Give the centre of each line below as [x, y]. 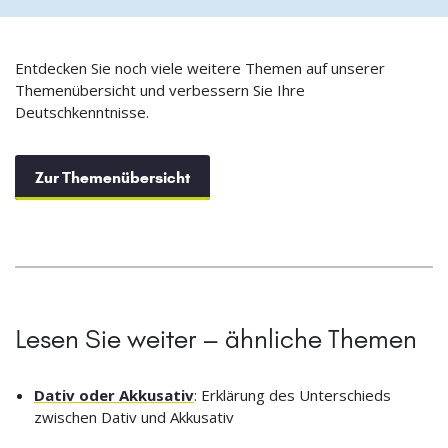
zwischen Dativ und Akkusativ [133, 417]
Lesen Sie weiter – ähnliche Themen [216, 339]
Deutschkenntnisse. [82, 112]
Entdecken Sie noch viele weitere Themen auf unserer [200, 68]
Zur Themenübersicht [112, 178]
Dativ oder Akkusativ [113, 395]
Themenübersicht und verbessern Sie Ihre [160, 90]
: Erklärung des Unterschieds [292, 395]
